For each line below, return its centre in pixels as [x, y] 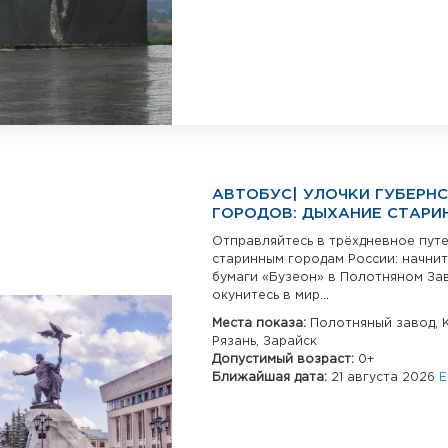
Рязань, [237, 341]
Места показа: [261, 323]
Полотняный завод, [376, 323]
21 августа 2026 [385, 377]
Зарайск [290, 341]
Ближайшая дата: [271, 377]
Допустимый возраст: [285, 359]
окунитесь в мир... [270, 295]
